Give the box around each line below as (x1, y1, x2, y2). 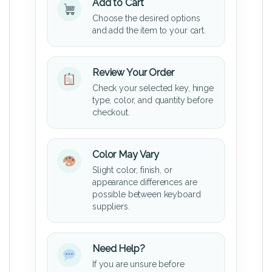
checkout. (92, 107, 130, 118)
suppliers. (92, 202, 130, 212)
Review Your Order (92, 67, 174, 79)
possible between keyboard (92, 189, 201, 200)
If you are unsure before (92, 259, 185, 270)
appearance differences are (92, 177, 197, 188)
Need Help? (92, 243, 145, 255)
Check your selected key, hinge (92, 83, 214, 93)
